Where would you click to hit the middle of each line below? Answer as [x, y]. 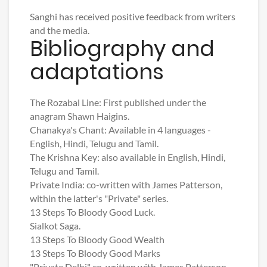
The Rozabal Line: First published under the [118, 103]
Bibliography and [122, 49]
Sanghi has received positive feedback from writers [133, 17]
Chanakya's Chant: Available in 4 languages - [120, 130]
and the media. [60, 30]
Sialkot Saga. [55, 226]
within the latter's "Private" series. [99, 198]
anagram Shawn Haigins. [80, 116]
